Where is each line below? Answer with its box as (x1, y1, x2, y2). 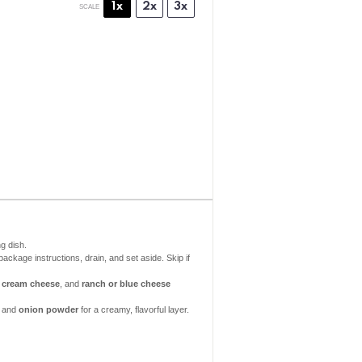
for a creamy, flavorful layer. (78, 304, 189, 314)
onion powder (18, 304, 78, 314)
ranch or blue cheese (81, 278, 170, 288)
